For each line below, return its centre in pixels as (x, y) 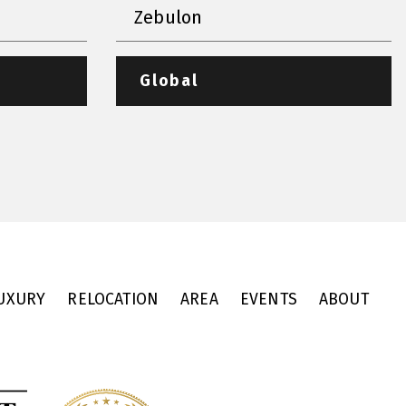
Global (169, 81)
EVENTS (268, 299)
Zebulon (169, 17)
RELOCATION (113, 299)
